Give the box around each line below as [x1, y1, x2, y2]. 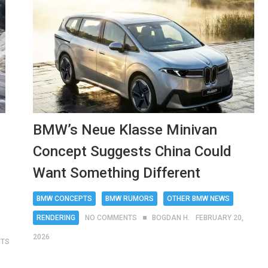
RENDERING [36, 213, 76, 222]
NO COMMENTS [85, 213, 138, 222]
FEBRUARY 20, [196, 213, 244, 222]
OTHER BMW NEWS [167, 194, 230, 203]
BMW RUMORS [105, 194, 154, 203]
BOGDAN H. [152, 213, 190, 222]
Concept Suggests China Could [33, 142, 232, 160]
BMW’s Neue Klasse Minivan [33, 121, 218, 138]
